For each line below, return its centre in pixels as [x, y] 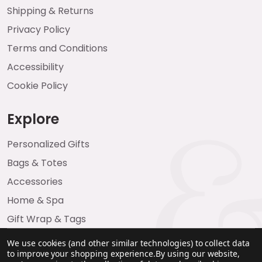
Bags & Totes [37, 163]
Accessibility [35, 67]
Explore [33, 119]
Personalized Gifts [48, 144]
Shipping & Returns [50, 11]
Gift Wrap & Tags [46, 219]
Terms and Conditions [57, 49]
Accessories [35, 182]
